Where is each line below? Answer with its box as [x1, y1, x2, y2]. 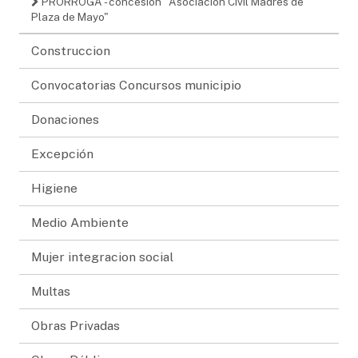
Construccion [31, 42, 110, 58]
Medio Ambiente [31, 214, 129, 230]
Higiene [31, 180, 78, 196]
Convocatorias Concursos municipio [31, 77, 241, 93]
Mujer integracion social [31, 249, 173, 265]
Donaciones [31, 111, 99, 127]
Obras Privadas [31, 317, 120, 333]
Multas [31, 283, 70, 299]
